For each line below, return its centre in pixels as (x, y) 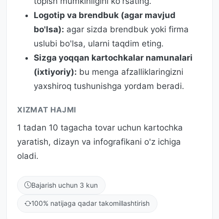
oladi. (28, 156)
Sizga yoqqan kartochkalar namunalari (113, 57)
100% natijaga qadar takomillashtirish (91, 203)
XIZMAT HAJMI (47, 110)
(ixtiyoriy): (55, 72)
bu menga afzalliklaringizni (130, 72)
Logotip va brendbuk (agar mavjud (105, 15)
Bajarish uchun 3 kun (65, 185)
